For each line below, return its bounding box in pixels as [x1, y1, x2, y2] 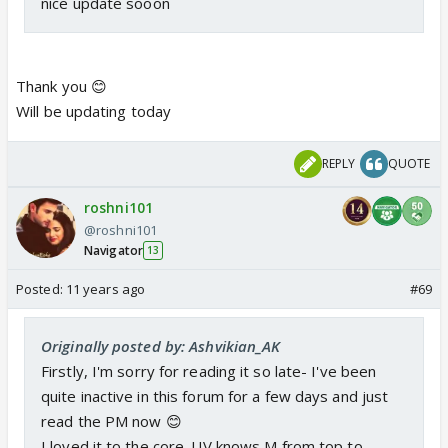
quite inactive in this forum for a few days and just [41, 385, 389, 406]
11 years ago [65, 279, 146, 298]
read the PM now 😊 [41, 410, 182, 431]
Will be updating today [16, 100, 172, 121]
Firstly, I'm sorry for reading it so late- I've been [41, 360, 377, 381]
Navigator [84, 241, 143, 259]
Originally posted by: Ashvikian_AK [41, 335, 281, 356]
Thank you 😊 [16, 75, 108, 96]
